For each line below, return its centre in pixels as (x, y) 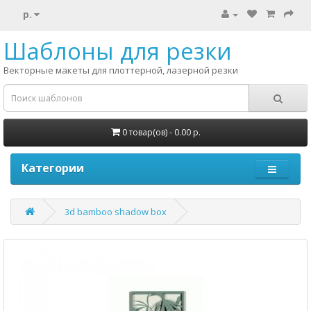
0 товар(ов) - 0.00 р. (161, 132)
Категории (53, 168)
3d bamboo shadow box (116, 212)
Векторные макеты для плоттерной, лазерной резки (121, 70)
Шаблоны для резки (118, 51)
